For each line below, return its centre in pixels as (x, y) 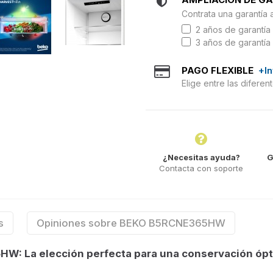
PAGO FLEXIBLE (220, 70)
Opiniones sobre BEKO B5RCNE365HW (131, 223)
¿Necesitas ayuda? (201, 157)
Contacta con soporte (201, 168)
